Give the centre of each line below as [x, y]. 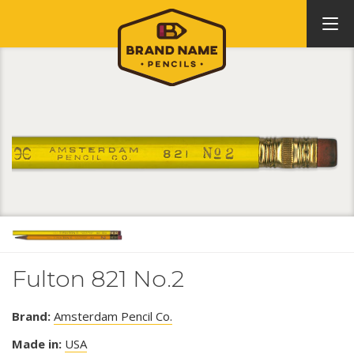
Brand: [31, 316]
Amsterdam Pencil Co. [113, 316]
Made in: [37, 343]
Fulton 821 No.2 [98, 278]
